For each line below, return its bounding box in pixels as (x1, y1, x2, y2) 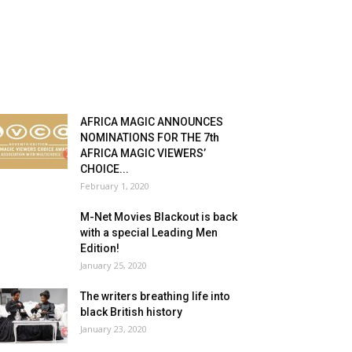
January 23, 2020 (80, 323, 147, 335)
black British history (80, 306, 182, 319)
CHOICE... (80, 163, 129, 176)
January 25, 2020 (80, 259, 147, 272)
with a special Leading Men (80, 226, 218, 240)
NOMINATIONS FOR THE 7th (80, 131, 219, 145)
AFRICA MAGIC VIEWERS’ (80, 147, 206, 160)
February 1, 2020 (80, 180, 149, 192)
